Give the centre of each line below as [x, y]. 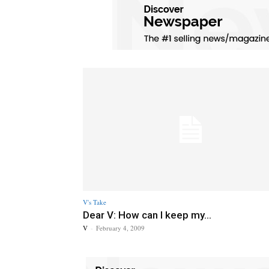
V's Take [95, 202]
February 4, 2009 [120, 228]
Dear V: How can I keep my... [147, 215]
